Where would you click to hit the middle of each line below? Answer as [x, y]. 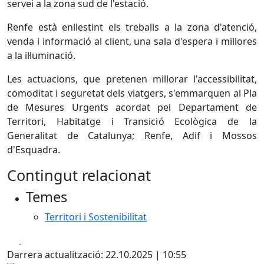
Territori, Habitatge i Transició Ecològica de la [132, 121]
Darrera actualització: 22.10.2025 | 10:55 [97, 255]
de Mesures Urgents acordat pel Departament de [132, 107]
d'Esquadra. [34, 150]
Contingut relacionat [79, 175]
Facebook [42, 240]
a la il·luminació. [42, 55]
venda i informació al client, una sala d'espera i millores [132, 41]
